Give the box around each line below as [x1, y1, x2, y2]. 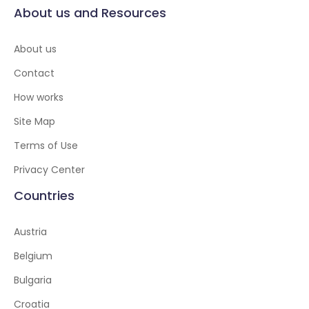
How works [14, 90, 63, 104]
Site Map [14, 114, 55, 128]
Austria [14, 225, 47, 239]
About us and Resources [14, 4, 166, 21]
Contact [14, 66, 54, 80]
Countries [14, 187, 74, 204]
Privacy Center [14, 163, 85, 177]
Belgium [14, 249, 52, 263]
